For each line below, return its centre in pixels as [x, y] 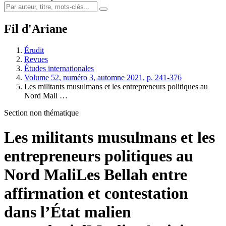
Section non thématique [41, 112]
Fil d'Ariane [36, 29]
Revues [36, 59]
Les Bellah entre [132, 175]
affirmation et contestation [96, 193]
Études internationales [59, 68]
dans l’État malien [68, 212]
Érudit [34, 50]
